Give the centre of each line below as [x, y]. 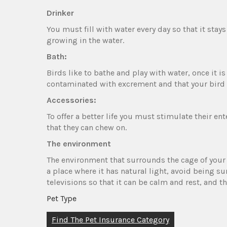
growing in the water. [85, 40]
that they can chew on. [87, 127]
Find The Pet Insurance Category [110, 219]
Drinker [60, 13]
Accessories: [71, 100]
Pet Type [62, 198]
